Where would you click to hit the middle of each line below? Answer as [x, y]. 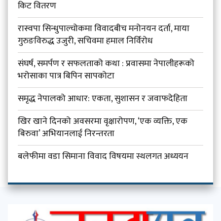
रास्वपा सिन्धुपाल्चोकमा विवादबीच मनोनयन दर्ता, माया [104, 29]
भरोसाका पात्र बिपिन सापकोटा [66, 76]
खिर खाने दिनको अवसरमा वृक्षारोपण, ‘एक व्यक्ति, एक [103, 122]
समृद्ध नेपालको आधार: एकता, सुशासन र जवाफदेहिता [103, 99]
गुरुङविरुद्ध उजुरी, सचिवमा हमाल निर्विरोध [86, 41]
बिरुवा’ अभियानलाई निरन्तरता [66, 134]
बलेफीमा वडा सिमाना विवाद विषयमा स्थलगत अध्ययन [103, 157]
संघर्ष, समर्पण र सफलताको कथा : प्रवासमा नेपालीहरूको [106, 64]
